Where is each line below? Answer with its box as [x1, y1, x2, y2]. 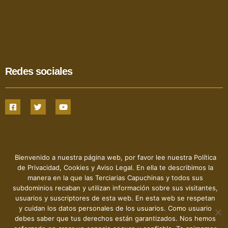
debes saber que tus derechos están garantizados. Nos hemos [15, 214, 216, 222]
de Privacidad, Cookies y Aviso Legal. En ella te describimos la [17, 163, 213, 172]
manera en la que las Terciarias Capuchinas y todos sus [27, 174, 203, 182]
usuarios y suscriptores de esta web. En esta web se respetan [15, 194, 215, 202]
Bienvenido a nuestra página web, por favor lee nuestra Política [14, 153, 216, 161]
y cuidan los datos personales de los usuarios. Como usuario [19, 204, 212, 212]
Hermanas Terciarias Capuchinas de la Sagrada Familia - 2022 [6, 175, 222, 184]
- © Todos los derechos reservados [52, 182, 176, 191]
